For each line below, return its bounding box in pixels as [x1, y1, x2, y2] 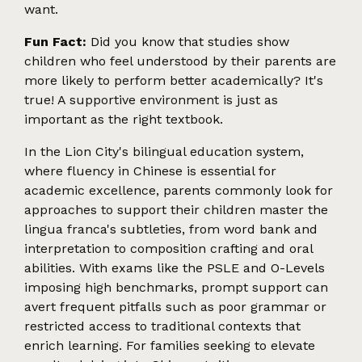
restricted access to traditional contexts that [24, 318, 301, 334]
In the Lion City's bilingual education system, [24, 143, 304, 159]
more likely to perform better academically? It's [24, 72, 323, 88]
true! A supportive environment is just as [24, 91, 278, 107]
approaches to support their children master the [24, 201, 328, 217]
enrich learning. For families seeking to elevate [24, 337, 315, 353]
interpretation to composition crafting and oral [24, 240, 313, 256]
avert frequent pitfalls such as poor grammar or [24, 298, 326, 314]
